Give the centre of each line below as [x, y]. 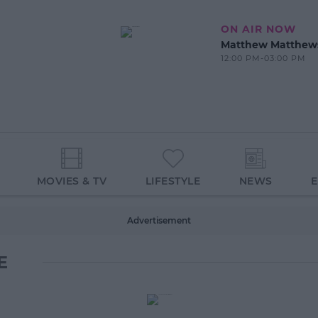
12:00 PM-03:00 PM [263, 58]
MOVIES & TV [72, 181]
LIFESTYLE [173, 181]
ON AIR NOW [258, 29]
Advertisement [159, 220]
